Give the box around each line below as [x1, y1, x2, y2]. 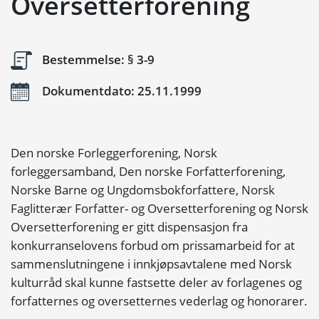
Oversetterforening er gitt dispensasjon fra [11, 219, 248, 235]
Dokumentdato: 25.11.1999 [39, 82, 202, 99]
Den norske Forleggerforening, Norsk [11, 145, 217, 161]
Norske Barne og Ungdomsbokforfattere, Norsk [11, 182, 275, 198]
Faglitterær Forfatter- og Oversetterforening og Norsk [11, 200, 308, 216]
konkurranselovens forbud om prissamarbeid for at [11, 237, 295, 253]
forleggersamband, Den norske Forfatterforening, [11, 163, 286, 179]
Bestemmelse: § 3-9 [39, 51, 155, 68]
